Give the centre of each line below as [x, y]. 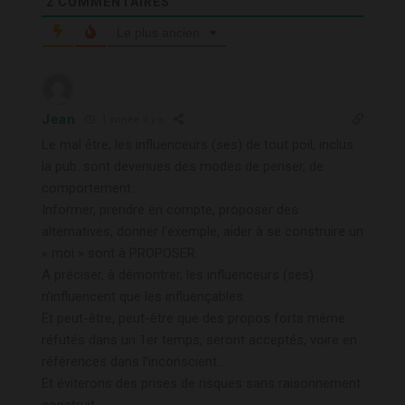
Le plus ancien [158, 32]
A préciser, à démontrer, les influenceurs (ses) [178, 274]
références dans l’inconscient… [133, 361]
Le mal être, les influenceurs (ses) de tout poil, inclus [198, 144]
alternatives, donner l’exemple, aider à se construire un [202, 231]
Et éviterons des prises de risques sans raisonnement [201, 383]
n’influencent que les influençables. [144, 296]
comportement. [88, 188]
